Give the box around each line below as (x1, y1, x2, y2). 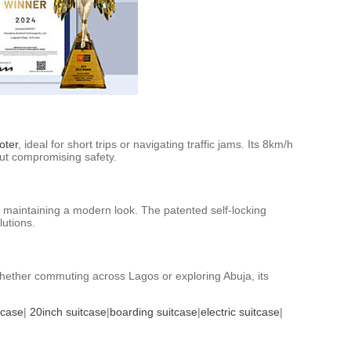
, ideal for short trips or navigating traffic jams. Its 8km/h (18, 138, 293, 151)
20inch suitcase (30, 305, 107, 318)
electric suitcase (201, 305, 280, 318)
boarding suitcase (110, 305, 197, 318)
